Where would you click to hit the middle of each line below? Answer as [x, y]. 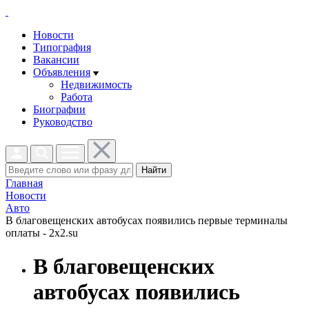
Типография [62, 47]
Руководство [63, 122]
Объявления [62, 72]
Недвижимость [96, 84]
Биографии [59, 109]
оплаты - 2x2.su [42, 233]
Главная [24, 183]
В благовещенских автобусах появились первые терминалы [147, 220]
